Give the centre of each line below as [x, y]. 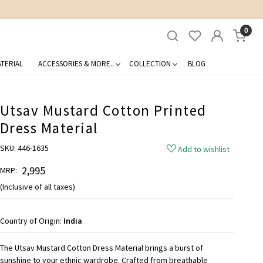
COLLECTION [150, 63]
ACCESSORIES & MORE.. [76, 63]
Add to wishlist [204, 149]
